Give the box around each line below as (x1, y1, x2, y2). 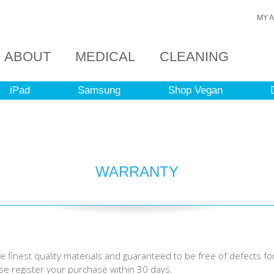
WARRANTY (95, 163, 179, 180)
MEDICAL (75, 49, 135, 64)
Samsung (78, 84, 120, 96)
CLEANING (160, 49, 229, 64)
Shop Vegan (168, 84, 223, 96)
